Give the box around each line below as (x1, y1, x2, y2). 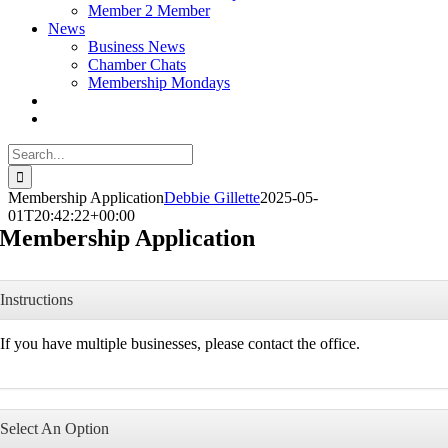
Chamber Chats (88, 56, 186, 73)
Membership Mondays (88, 74, 230, 91)
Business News (88, 38, 185, 55)
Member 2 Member (88, 2, 210, 19)
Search (7, 143, 50, 160)
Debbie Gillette (164, 189, 260, 206)
